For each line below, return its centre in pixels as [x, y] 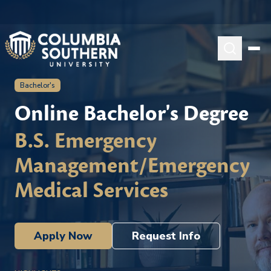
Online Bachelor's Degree [132, 114]
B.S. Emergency [86, 141]
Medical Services [91, 191]
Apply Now [63, 236]
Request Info [166, 236]
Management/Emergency [132, 166]
